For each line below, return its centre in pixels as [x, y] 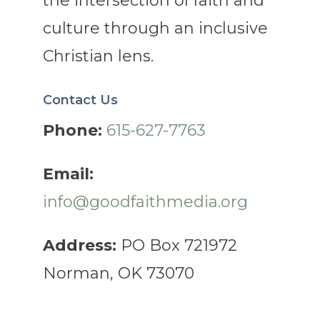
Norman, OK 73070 [118, 273]
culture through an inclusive [155, 28]
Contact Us [80, 100]
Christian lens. [98, 56]
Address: [79, 245]
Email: [68, 174]
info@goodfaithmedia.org [145, 202]
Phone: [72, 130]
